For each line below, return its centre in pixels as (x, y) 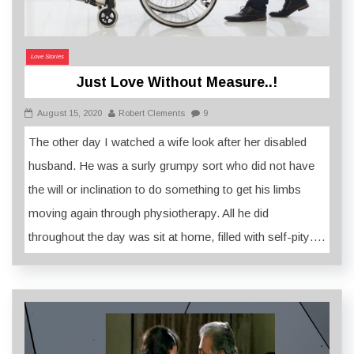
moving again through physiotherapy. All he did (149, 213)
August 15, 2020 (70, 113)
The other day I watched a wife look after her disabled (168, 141)
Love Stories (47, 56)
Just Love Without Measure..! (177, 82)
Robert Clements (152, 113)
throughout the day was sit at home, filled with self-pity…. (177, 236)
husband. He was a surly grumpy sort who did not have (171, 165)
